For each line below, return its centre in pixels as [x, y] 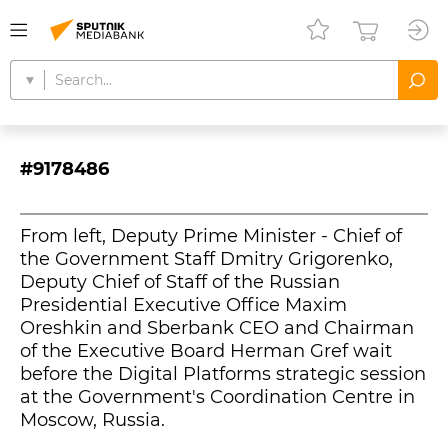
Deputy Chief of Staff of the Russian [180, 282]
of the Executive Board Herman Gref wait [206, 351]
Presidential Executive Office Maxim [183, 305]
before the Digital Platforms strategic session [223, 374]
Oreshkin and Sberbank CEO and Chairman [217, 328]
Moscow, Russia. [92, 420]
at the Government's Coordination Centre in [217, 397]
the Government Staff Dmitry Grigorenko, [206, 259]
